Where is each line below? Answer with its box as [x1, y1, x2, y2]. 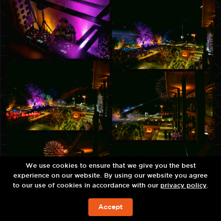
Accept [98, 204, 123, 210]
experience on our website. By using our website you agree [13, 173, 208, 179]
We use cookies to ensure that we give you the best [25, 163, 196, 169]
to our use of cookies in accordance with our [12, 183, 160, 188]
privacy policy [160, 183, 207, 188]
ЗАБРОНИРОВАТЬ [75, 208, 146, 214]
